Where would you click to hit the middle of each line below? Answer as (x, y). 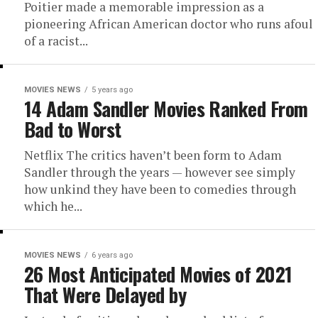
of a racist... (56, 41)
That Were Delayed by (105, 295)
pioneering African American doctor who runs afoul (169, 24)
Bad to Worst (73, 129)
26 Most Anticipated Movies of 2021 (158, 274)
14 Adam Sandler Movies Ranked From (166, 109)
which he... (53, 206)
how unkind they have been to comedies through (160, 189)
